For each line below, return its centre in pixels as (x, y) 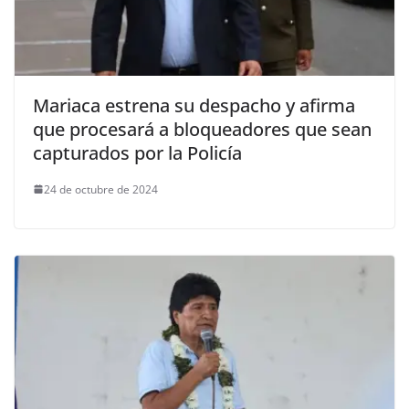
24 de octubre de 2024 (101, 189)
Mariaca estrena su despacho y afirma (194, 105)
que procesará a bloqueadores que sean (202, 129)
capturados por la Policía (137, 152)
